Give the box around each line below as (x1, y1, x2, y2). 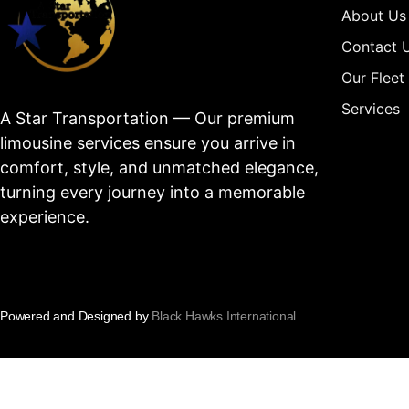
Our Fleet (341, 68, 404, 87)
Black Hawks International (152, 309, 297, 324)
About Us (341, 5, 406, 25)
